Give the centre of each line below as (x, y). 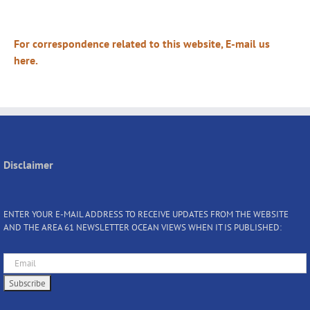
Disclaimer (28, 164)
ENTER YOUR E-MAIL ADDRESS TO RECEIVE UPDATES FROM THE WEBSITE (146, 214)
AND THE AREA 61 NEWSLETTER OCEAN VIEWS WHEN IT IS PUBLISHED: (143, 227)
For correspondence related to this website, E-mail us (142, 43)
